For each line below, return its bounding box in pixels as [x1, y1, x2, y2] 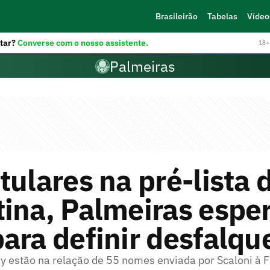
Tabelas [207, 11, 237, 22]
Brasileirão [155, 11, 198, 22]
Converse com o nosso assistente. [17, 37, 148, 48]
